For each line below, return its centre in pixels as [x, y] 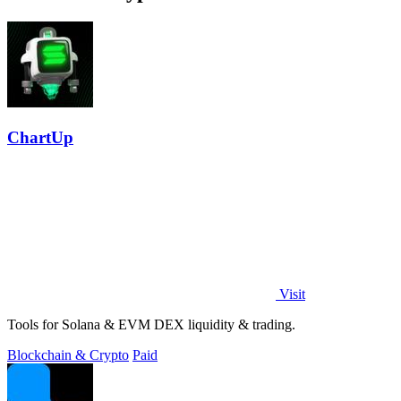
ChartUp [40, 137]
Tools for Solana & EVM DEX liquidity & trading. [151, 324]
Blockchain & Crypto [68, 354]
